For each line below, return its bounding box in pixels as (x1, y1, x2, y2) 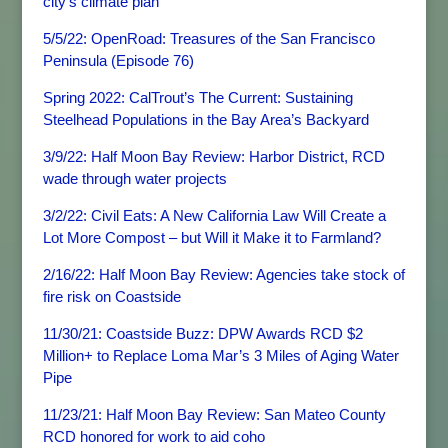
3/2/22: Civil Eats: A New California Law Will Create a (42, 207, 386, 224)
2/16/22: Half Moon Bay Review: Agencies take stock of (42, 266, 405, 283)
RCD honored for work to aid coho (42, 428, 265, 445)
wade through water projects (42, 170, 227, 187)
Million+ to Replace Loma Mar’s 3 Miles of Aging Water (42, 347, 399, 364)
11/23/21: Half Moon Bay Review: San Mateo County (42, 406, 386, 423)
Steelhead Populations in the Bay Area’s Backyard (42, 111, 369, 128)
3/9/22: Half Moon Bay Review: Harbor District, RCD (42, 148, 385, 165)
